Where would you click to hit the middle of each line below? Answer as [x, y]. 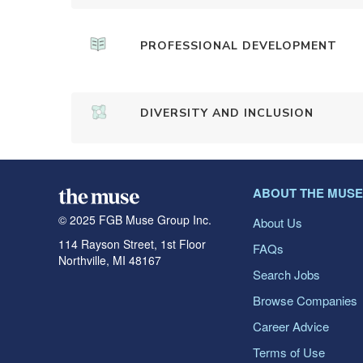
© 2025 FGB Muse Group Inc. [135, 220]
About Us [278, 222]
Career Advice [291, 326]
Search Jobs [286, 274]
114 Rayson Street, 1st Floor [132, 244]
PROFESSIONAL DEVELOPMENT [239, 46]
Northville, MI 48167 [110, 260]
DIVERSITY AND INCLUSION [227, 113]
